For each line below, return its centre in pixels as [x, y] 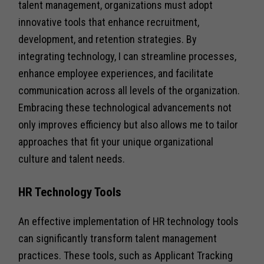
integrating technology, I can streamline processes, [128, 56]
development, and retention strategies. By [108, 39]
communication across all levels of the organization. [129, 90]
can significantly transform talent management [118, 238]
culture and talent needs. [72, 159]
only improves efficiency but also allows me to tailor [128, 124]
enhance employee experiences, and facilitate [116, 73]
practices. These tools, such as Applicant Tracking [126, 255]
